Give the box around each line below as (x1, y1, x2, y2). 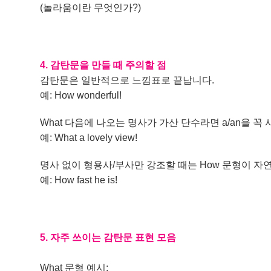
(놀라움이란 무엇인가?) (40, 2, 142, 13)
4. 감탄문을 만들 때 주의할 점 (40, 60, 167, 70)
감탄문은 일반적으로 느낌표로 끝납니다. (40, 75, 215, 85)
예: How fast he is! (40, 175, 118, 185)
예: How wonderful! (40, 90, 122, 100)
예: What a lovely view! (40, 132, 138, 143)
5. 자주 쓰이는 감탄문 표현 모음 (40, 232, 177, 243)
